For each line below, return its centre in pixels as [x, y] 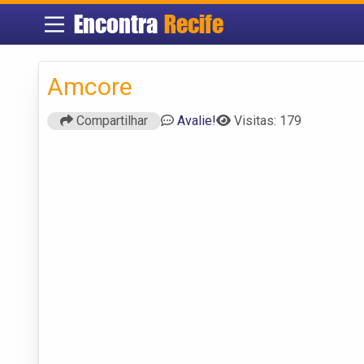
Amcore [90, 86]
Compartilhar [110, 120]
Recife [193, 24]
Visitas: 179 [268, 120]
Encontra [119, 24]
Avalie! [197, 120]
